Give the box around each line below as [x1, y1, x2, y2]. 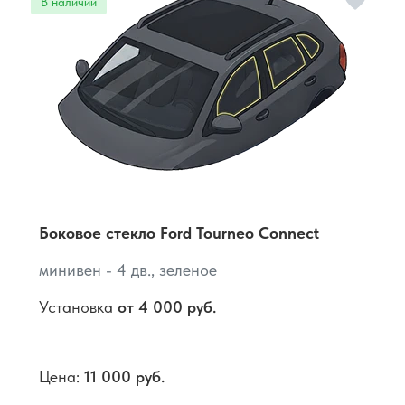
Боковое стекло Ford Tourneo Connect [39, 223, 319, 243]
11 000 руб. [84, 367, 165, 387]
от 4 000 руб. [118, 297, 216, 317]
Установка [39, 297, 118, 317]
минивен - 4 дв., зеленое [39, 260, 217, 280]
